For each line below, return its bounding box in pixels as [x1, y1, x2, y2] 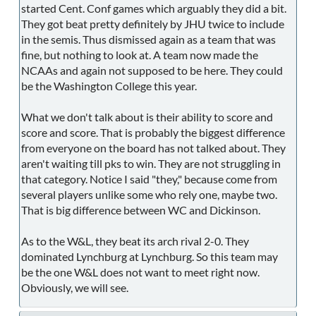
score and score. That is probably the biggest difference [21, 126, 285, 140]
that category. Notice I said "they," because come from [21, 172, 277, 186]
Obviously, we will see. [21, 281, 128, 295]
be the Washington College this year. [21, 79, 197, 93]
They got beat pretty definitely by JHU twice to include [21, 17, 284, 31]
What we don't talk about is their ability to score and [21, 110, 273, 124]
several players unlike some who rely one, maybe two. [21, 188, 277, 202]
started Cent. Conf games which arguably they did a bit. [21, 1, 286, 16]
